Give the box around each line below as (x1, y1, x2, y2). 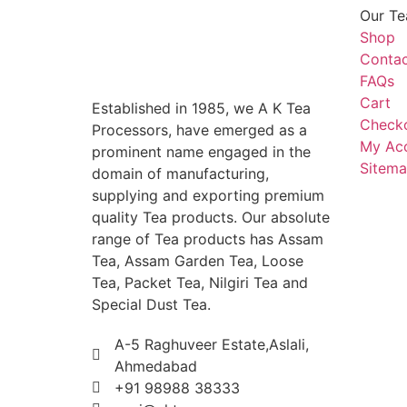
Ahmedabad (114, 356, 197, 375)
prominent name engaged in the (91, 142, 311, 161)
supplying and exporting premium (91, 185, 324, 204)
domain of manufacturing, (91, 164, 269, 183)
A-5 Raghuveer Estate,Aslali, (114, 334, 309, 353)
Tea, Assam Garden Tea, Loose (91, 251, 303, 270)
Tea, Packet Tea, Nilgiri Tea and (91, 273, 308, 292)
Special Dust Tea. (91, 294, 211, 313)
